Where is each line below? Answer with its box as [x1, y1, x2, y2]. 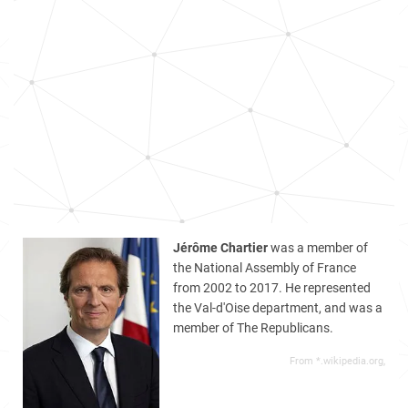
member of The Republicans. [173, 321, 333, 335]
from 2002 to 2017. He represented [173, 280, 371, 295]
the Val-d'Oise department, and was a [173, 301, 382, 315]
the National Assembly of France [173, 260, 356, 275]
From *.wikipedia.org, [290, 355, 385, 367]
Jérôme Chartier [173, 240, 268, 255]
